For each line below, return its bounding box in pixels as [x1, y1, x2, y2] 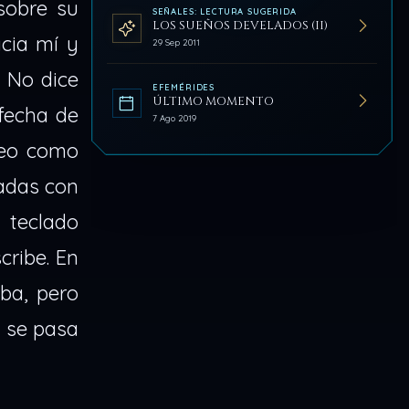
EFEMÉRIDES [152, 81, 215, 92]
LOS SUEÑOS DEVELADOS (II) [152, 17, 328, 35]
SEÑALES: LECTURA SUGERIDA [152, 6, 297, 17]
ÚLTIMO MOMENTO [152, 93, 274, 110]
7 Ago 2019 [152, 112, 196, 124]
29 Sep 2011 [152, 37, 200, 48]
